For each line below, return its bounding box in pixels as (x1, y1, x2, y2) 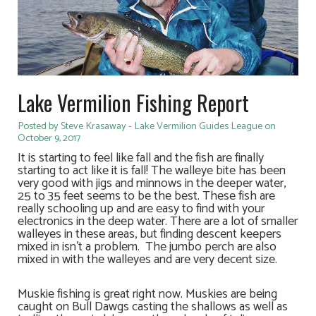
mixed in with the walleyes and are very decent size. (18, 249, 277, 271)
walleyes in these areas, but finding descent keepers (18, 224, 281, 245)
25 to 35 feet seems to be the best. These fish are (18, 186, 275, 207)
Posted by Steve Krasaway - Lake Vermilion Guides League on (18, 118, 276, 135)
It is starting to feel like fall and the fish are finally (18, 147, 264, 169)
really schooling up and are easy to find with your (18, 198, 265, 220)
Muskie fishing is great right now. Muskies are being (18, 284, 277, 305)
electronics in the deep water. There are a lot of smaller (18, 211, 298, 233)
